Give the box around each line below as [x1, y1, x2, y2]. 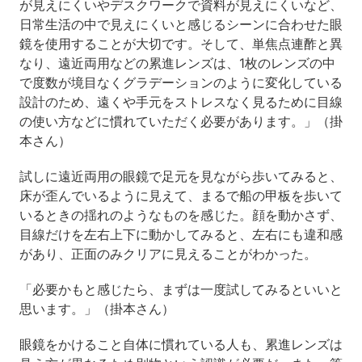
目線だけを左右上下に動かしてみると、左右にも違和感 [19, 226, 343, 243]
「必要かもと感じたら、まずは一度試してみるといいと [19, 281, 343, 298]
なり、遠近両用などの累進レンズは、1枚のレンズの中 [19, 55, 335, 72]
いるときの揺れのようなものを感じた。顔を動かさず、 [19, 207, 343, 224]
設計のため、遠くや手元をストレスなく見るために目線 [19, 94, 343, 111]
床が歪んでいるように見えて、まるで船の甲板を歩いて [19, 187, 343, 204]
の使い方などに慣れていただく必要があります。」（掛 [19, 113, 343, 130]
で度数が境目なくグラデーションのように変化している [19, 74, 343, 91]
